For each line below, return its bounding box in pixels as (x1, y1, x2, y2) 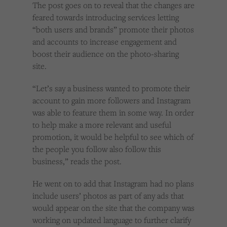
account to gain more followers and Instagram (32, 95, 191, 106)
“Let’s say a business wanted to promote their (32, 83, 190, 94)
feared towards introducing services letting (32, 12, 179, 23)
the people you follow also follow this (32, 143, 161, 155)
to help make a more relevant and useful (32, 119, 171, 131)
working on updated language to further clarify (32, 214, 191, 226)
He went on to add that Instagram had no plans (32, 178, 194, 190)
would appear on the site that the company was (32, 202, 195, 214)
